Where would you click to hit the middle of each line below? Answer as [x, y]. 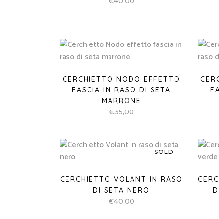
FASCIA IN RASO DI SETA [121, 90]
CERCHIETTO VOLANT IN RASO [121, 179]
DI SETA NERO [121, 190]
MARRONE [121, 101]
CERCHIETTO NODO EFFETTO [121, 79]
